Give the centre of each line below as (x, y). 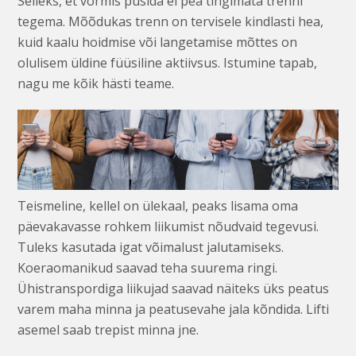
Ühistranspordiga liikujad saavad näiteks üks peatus (174, 289)
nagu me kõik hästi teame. (96, 83)
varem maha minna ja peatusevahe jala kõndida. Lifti (174, 310)
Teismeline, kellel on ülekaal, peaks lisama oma (158, 206)
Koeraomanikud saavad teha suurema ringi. (148, 268)
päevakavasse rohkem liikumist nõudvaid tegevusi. (168, 227)
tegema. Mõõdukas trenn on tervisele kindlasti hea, (171, 21)
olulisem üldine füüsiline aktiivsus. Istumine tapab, (168, 62)
